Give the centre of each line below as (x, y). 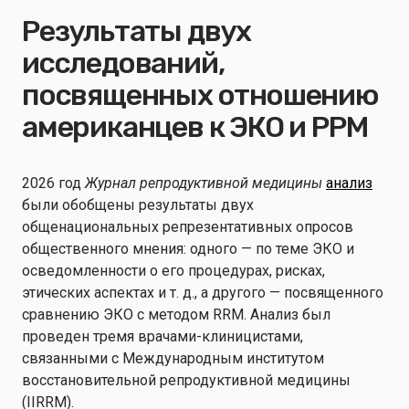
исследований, (123, 63)
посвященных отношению (200, 95)
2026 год (53, 183)
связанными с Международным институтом (173, 358)
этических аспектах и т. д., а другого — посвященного (203, 293)
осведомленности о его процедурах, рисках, (173, 271)
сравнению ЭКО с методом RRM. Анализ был (176, 315)
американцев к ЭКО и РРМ (195, 127)
